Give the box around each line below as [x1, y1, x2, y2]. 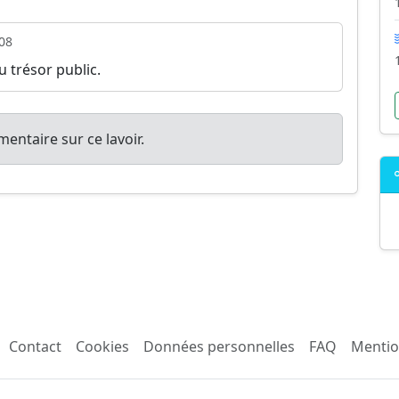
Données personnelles [143, 336, 295, 356]
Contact [9, 336, 61, 356]
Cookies [76, 336, 129, 356]
